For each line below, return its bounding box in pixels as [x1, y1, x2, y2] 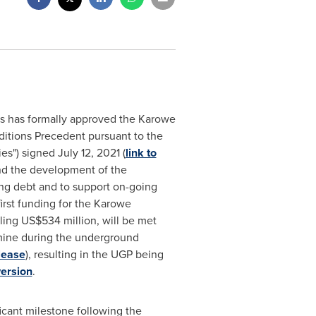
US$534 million [20, 212, 97, 229]
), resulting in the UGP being [25, 246, 164, 262]
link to [125, 145, 157, 161]
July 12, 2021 [57, 145, 120, 161]
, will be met [96, 212, 157, 229]
